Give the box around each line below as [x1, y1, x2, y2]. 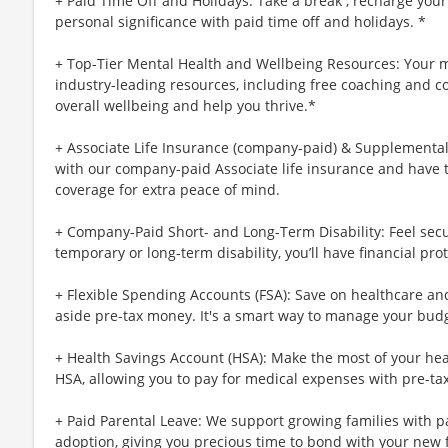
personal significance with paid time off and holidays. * [55, 11, 426, 31]
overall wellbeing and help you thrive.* [55, 95, 316, 115]
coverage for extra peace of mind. [55, 179, 280, 199]
